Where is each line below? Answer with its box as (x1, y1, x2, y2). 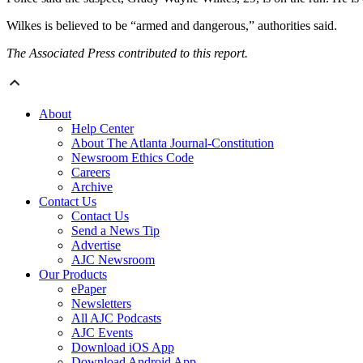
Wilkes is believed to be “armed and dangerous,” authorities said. (6, 19, 337, 33)
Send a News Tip (71, 224, 160, 238)
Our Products (39, 267, 107, 282)
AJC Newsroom (71, 253, 155, 267)
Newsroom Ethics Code (71, 151, 194, 165)
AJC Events (71, 326, 133, 340)
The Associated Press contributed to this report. (6, 46, 248, 61)
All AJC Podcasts (71, 311, 161, 326)
